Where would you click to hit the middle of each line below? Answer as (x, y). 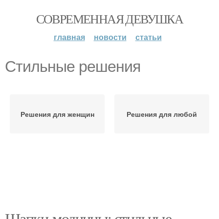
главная (69, 37)
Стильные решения (73, 66)
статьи (148, 37)
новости (110, 37)
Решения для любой (162, 114)
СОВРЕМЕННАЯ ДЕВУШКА (109, 19)
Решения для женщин (57, 114)
